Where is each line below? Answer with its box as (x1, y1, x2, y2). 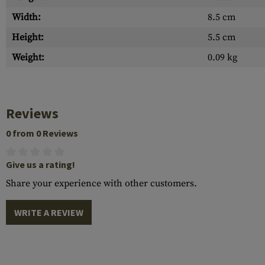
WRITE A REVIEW (14, 206, 83, 218)
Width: (12, 11, 41, 23)
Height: (12, 31, 44, 43)
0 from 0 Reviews (6, 127, 78, 139)
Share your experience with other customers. (6, 177, 197, 189)
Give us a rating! (6, 159, 75, 170)
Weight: (12, 51, 44, 63)
